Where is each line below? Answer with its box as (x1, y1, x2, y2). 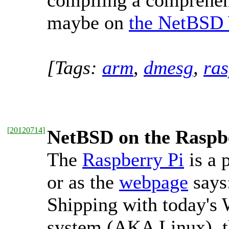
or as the (47, 171, 119, 193)
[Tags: (47, 57, 102, 78)
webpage (119, 171, 188, 193)
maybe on (47, 12, 129, 33)
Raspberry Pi (82, 149, 184, 170)
